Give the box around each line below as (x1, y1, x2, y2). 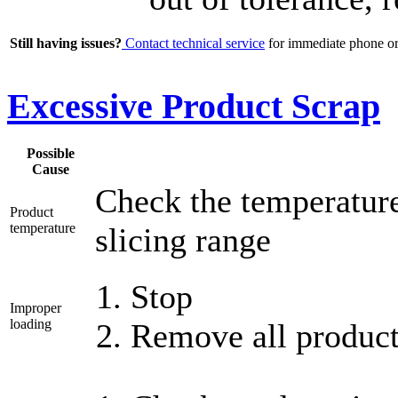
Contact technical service (122, 36, 265, 52)
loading (10, 316, 52, 332)
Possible (27, 146, 75, 162)
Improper (10, 300, 61, 316)
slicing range (95, 221, 271, 259)
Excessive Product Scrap (7, 85, 380, 126)
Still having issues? (10, 36, 122, 52)
